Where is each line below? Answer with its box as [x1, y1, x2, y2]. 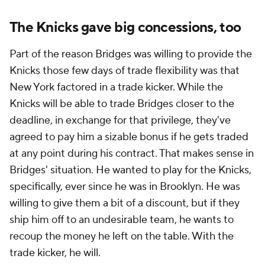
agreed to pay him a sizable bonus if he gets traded [9, 130, 248, 144]
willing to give [9, 196, 75, 210]
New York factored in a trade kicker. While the [9, 80, 223, 94]
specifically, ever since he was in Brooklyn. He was [9, 180, 240, 193]
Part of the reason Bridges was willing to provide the [9, 47, 252, 61]
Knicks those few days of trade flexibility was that [9, 64, 240, 77]
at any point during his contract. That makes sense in [9, 147, 254, 160]
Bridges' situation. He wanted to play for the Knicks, [9, 163, 251, 177]
